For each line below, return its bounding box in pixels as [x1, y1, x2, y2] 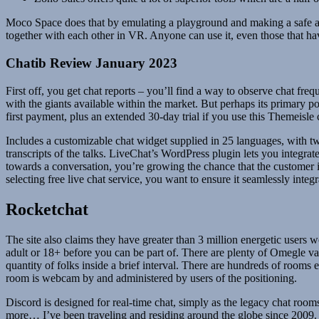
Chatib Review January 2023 [6, 56, 177, 71]
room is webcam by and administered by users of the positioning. [6, 271, 297, 284]
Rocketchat [6, 199, 88, 219]
